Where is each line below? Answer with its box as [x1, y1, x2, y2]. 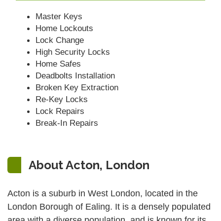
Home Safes [36, 58, 81, 69]
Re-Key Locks [36, 94, 88, 104]
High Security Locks [36, 46, 110, 57]
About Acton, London [29, 158, 149, 173]
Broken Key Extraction [36, 82, 119, 92]
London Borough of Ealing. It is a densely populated [7, 202, 211, 212]
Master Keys [36, 11, 83, 21]
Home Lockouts [36, 23, 94, 33]
